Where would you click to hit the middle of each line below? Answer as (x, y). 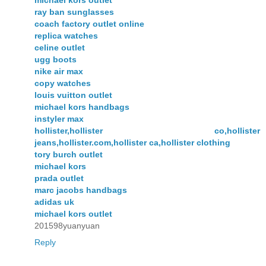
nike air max (59, 72)
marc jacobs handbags (81, 190)
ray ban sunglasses (74, 12)
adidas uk (54, 202)
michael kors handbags (82, 107)
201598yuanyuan (67, 226)
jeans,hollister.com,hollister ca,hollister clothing (132, 143)
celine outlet (60, 48)
